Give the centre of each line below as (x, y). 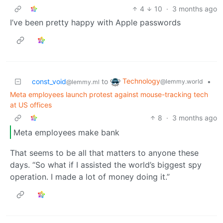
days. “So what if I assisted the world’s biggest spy (106, 165)
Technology (141, 81)
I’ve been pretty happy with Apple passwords (95, 23)
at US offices (31, 105)
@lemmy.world (182, 82)
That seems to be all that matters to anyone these (104, 153)
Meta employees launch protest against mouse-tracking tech (109, 95)
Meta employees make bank (66, 132)
